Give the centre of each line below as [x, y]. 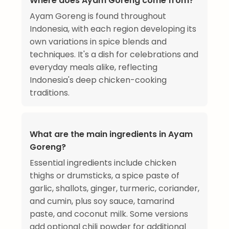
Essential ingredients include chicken [103, 163]
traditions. [50, 93]
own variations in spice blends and [98, 42]
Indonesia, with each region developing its [113, 29]
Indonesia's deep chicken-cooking [98, 80]
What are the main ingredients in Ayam [111, 134]
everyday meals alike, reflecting [94, 67]
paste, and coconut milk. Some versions [109, 214]
